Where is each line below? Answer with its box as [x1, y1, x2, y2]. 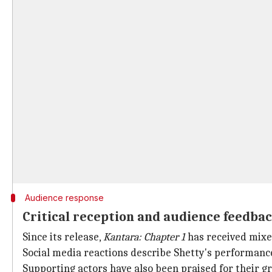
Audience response [24, 192, 104, 203]
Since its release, [22, 231, 103, 243]
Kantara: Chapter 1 [103, 231, 185, 243]
